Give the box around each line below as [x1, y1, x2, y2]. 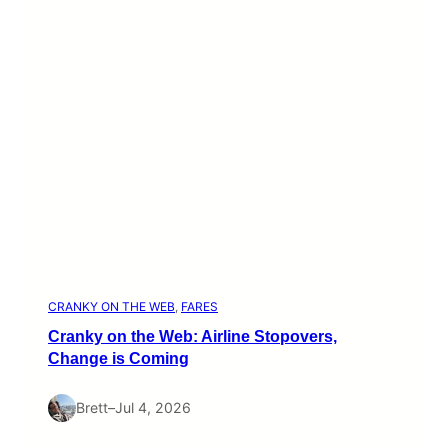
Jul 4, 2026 [115, 399, 191, 417]
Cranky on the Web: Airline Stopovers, [48, 327, 337, 346]
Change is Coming [48, 349, 189, 368]
